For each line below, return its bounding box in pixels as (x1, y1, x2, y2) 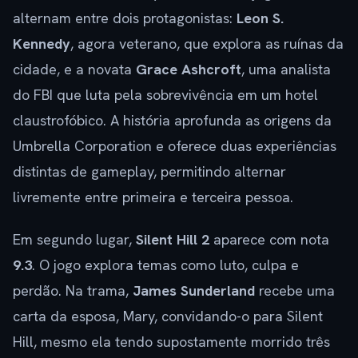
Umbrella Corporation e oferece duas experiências (13, 136, 336, 155)
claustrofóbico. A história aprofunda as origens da (13, 110, 332, 129)
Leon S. (237, 8, 284, 27)
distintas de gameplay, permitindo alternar (13, 161, 286, 181)
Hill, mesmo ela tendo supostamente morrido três (13, 332, 330, 351)
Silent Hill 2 (136, 229, 209, 249)
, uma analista (241, 59, 331, 78)
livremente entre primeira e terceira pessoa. (13, 187, 293, 206)
